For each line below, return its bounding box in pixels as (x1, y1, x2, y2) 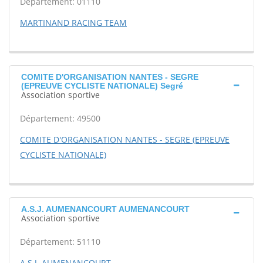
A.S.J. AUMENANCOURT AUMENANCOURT (21, 204, 190, 214)
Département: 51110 (20, 236, 100, 247)
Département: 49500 (20, 113, 100, 124)
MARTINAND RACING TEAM (20, 17, 127, 28)
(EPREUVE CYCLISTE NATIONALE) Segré (21, 81, 183, 90)
